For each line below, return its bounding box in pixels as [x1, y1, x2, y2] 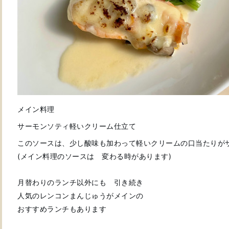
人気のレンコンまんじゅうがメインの [17, 191, 144, 200]
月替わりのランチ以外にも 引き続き [17, 178, 144, 187]
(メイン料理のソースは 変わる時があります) [17, 152, 171, 161]
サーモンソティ [17, 122, 70, 130]
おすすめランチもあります [17, 204, 106, 213]
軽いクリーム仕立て [69, 122, 136, 130]
